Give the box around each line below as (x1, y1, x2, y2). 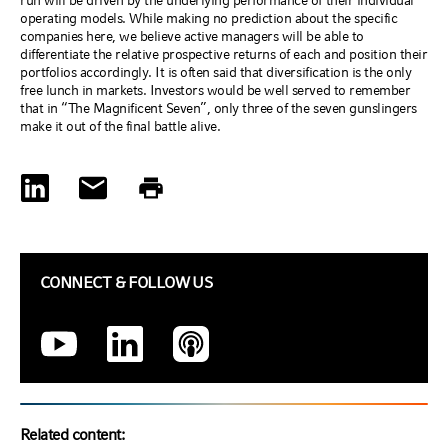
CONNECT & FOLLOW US (40, 273, 213, 293)
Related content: (20, 425, 125, 445)
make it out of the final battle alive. (20, 118, 221, 135)
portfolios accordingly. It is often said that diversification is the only (20, 64, 412, 81)
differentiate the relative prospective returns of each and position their (20, 46, 428, 63)
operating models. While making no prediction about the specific (20, 10, 398, 27)
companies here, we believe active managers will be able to (20, 28, 364, 45)
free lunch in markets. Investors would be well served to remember (20, 82, 411, 99)
